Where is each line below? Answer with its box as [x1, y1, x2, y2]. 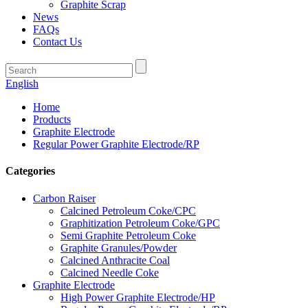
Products [33, 113, 71, 125]
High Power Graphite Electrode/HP [60, 291, 215, 303]
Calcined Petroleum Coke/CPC [60, 204, 196, 217]
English [5, 78, 38, 89]
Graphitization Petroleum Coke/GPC [60, 217, 220, 229]
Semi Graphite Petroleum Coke [60, 229, 196, 241]
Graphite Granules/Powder [60, 241, 177, 254]
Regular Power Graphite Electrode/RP [33, 138, 199, 150]
